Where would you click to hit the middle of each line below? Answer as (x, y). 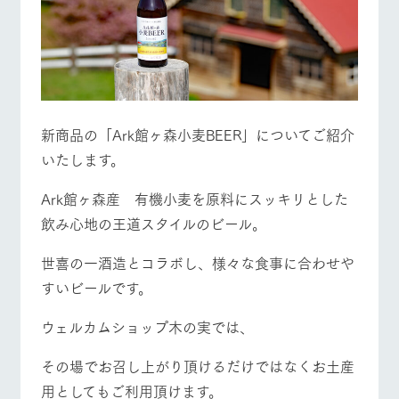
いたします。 (82, 159)
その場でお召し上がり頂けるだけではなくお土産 (197, 366)
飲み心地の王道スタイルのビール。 (153, 224)
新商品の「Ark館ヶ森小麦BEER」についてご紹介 (197, 134)
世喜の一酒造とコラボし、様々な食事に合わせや (197, 263)
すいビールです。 (96, 288)
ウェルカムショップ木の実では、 (147, 327)
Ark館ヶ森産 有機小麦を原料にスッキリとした (194, 199)
